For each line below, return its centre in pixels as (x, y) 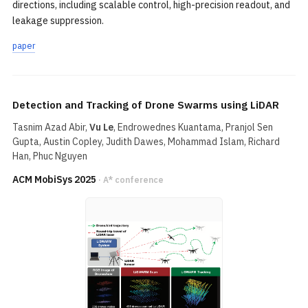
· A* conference (131, 180)
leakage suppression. (58, 21)
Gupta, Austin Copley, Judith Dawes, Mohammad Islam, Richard (146, 142)
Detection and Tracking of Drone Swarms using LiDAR (146, 105)
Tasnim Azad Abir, (51, 127)
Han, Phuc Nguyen (50, 156)
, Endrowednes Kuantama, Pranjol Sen (193, 127)
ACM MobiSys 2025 (54, 179)
